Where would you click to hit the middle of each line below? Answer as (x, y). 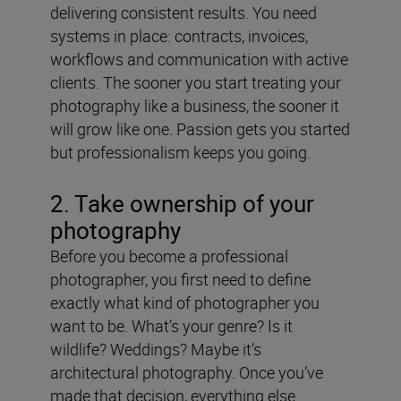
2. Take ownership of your (182, 204)
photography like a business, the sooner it (195, 106)
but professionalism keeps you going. (180, 153)
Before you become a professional (169, 256)
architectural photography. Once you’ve (187, 373)
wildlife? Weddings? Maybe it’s (156, 350)
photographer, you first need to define (180, 280)
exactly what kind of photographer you (185, 303)
